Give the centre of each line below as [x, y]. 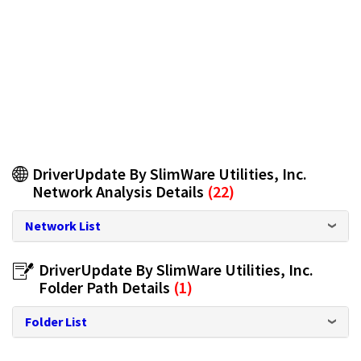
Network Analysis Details [120, 192]
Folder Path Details [104, 288]
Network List [63, 226]
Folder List [56, 322]
